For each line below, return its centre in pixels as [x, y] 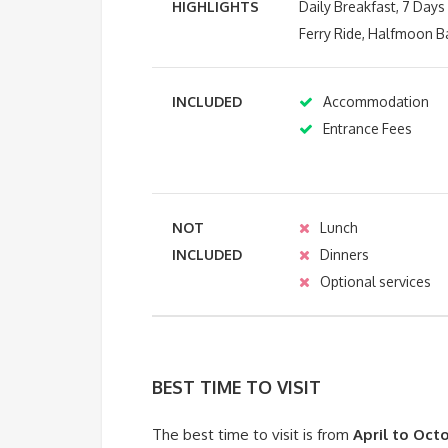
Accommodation [376, 101]
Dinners [344, 254]
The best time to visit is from [252, 434]
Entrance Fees [367, 128]
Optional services [375, 281]
